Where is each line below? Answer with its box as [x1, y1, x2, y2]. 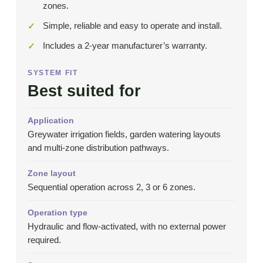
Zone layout [27, 168, 76, 178]
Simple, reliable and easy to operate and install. [42, 21, 222, 31]
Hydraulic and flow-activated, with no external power [27, 222, 226, 232]
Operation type [27, 208, 87, 218]
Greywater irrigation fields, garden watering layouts [27, 130, 221, 140]
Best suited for [27, 82, 141, 100]
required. [27, 235, 61, 245]
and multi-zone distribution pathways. [27, 143, 169, 153]
